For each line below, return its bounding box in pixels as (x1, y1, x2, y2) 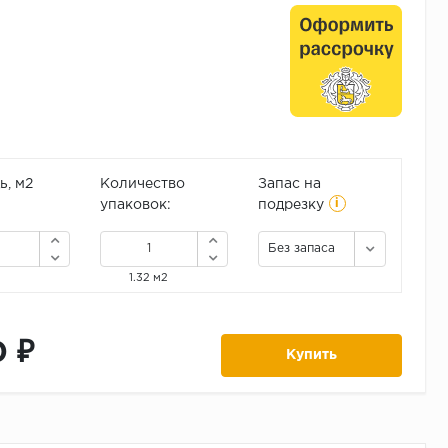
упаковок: (99, 199, 171, 212)
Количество (99, 178, 185, 191)
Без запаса (267, 243, 335, 255)
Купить (286, 349, 338, 362)
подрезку (257, 199, 324, 212)
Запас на (257, 178, 321, 191)
